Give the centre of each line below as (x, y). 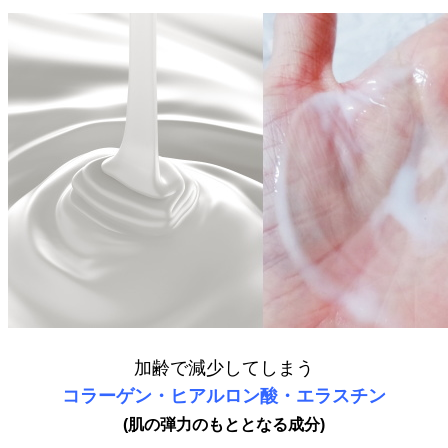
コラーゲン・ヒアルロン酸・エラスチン (224, 395)
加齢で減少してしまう (224, 367)
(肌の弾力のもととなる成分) (224, 423)
